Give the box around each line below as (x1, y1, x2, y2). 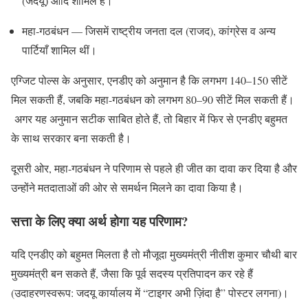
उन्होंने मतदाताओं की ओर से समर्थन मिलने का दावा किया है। (11, 180, 243, 195)
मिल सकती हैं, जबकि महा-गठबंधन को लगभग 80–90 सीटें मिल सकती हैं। (11, 92, 294, 107)
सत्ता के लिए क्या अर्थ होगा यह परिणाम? (11, 211, 188, 230)
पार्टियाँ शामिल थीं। (22, 43, 97, 58)
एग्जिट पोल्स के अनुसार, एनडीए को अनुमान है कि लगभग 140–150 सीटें (11, 73, 287, 88)
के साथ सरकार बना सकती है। (11, 131, 131, 146)
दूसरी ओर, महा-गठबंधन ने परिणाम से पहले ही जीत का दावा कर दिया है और (11, 161, 297, 176)
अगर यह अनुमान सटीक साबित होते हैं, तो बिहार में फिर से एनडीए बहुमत (11, 111, 287, 126)
